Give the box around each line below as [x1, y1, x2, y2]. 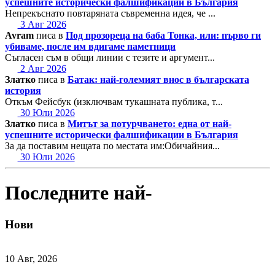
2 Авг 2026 [17, 63, 66, 74]
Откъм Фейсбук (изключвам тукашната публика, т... [5, 96, 223, 107]
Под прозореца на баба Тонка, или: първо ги [66, 29, 261, 41]
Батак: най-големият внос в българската [68, 74, 249, 85]
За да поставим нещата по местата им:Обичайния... [5, 140, 220, 151]
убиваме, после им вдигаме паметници [5, 41, 176, 52]
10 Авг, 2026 [5, 254, 57, 265]
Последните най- [5, 182, 152, 204]
